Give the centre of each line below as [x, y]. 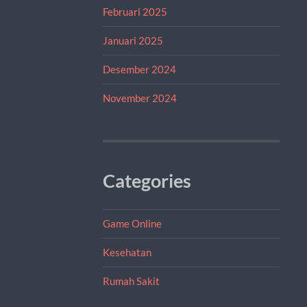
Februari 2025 [135, 11]
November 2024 [139, 98]
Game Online [132, 223]
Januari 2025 [133, 40]
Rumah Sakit [131, 281]
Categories [147, 181]
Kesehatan [127, 252]
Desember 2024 [139, 69]
